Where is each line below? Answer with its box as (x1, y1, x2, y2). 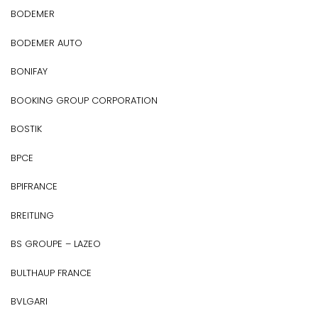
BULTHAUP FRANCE (11, 265, 92, 280)
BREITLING (11, 208, 54, 222)
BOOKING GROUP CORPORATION (11, 93, 158, 107)
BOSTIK (11, 122, 42, 136)
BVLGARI (11, 295, 48, 308)
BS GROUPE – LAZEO (11, 237, 101, 251)
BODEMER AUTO (11, 35, 82, 50)
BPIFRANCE (11, 180, 57, 193)
